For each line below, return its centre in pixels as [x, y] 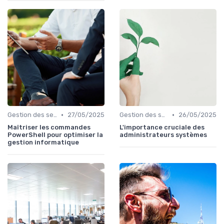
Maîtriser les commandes [49, 127]
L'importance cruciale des [162, 127]
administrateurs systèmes [163, 135]
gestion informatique [43, 142]
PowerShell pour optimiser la [55, 135]
